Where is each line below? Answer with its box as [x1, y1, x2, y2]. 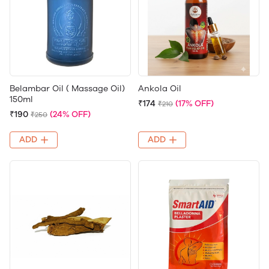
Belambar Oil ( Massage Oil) [10, 83, 125, 94]
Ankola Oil [138, 83, 181, 94]
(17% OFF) [175, 98, 214, 109]
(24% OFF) [50, 109, 91, 119]
